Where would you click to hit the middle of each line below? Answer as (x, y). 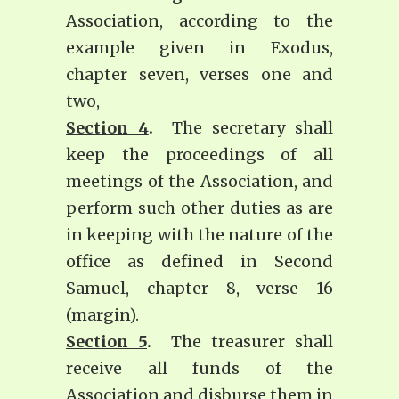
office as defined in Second (199, 262)
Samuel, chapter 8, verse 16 (199, 289)
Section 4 (107, 128)
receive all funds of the (199, 369)
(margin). (102, 315)
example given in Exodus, (199, 48)
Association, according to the (199, 21)
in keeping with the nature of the (199, 235)
